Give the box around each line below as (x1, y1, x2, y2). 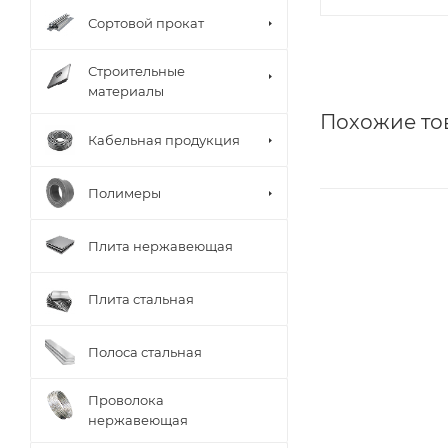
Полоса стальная (88, 343, 202, 360)
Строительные (88, 63, 185, 79)
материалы (88, 83, 164, 99)
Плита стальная (88, 290, 194, 307)
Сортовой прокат (88, 14, 204, 31)
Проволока (88, 392, 164, 408)
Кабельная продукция (88, 131, 240, 148)
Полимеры (88, 184, 161, 201)
